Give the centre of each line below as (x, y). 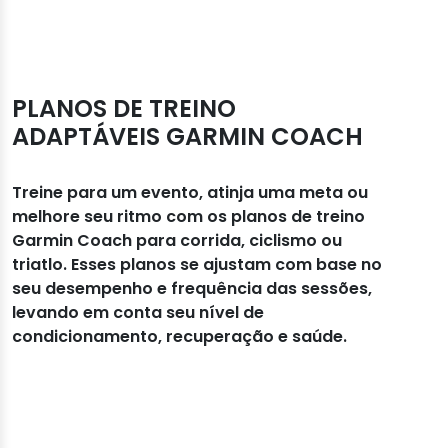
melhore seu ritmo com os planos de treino (188, 216)
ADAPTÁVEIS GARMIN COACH (187, 136)
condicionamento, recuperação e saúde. (179, 336)
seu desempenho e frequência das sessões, (192, 288)
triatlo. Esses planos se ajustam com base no (197, 264)
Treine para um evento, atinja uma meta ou (190, 192)
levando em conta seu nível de (138, 312)
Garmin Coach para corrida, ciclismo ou (177, 240)
